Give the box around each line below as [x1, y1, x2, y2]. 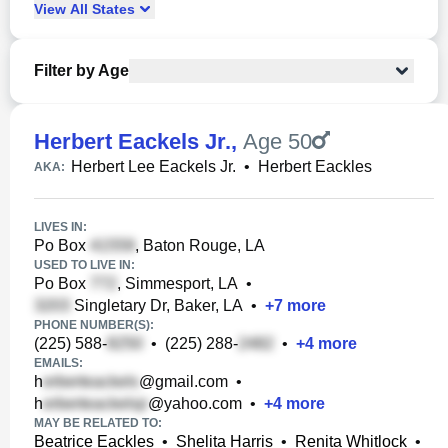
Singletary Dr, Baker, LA [70, 297, 243, 314]
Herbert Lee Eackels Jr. [71, 158, 236, 175]
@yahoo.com [148, 395, 242, 412]
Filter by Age [34, 62, 129, 79]
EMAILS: [34, 356, 83, 370]
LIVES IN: [34, 220, 87, 234]
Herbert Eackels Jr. [34, 129, 231, 154]
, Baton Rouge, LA [135, 237, 265, 254]
